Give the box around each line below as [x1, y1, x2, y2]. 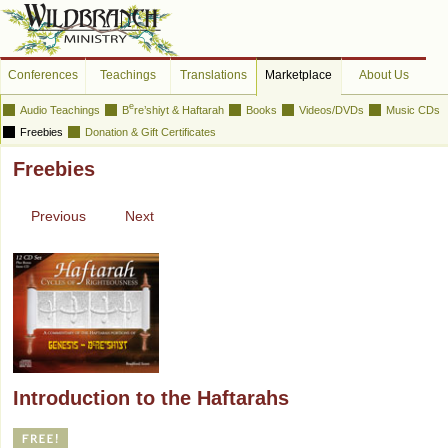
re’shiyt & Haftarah [134, 103, 224, 116]
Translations [180, 68, 248, 82]
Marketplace [265, 68, 333, 82]
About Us [358, 68, 409, 82]
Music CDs [386, 103, 440, 116]
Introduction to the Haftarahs [13, 386, 289, 409]
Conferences [8, 68, 79, 82]
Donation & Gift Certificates [85, 125, 216, 138]
